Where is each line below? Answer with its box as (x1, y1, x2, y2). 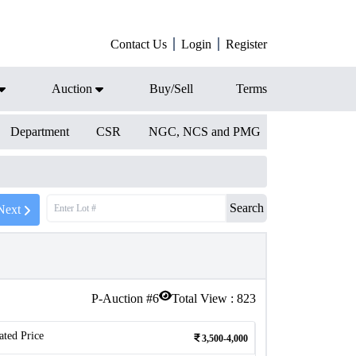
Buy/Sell (149, 82, 193, 95)
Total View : (172, 292, 237, 305)
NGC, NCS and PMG (148, 125, 261, 138)
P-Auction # (91, 292, 153, 305)
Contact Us (110, 37, 167, 51)
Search (230, 201, 264, 215)
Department (10, 125, 69, 138)
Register (226, 37, 267, 51)
